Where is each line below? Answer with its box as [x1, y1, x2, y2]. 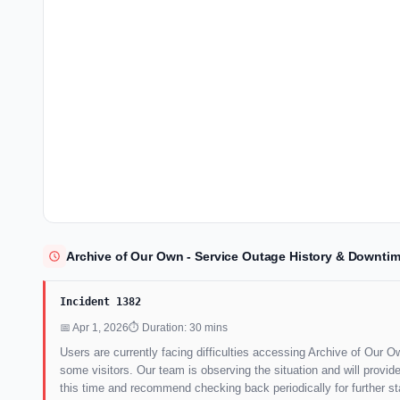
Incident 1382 [60, 295, 141, 308]
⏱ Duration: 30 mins [129, 321, 228, 334]
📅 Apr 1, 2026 [60, 321, 129, 334]
